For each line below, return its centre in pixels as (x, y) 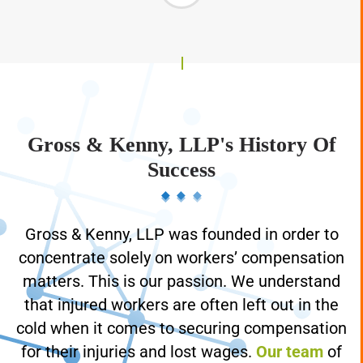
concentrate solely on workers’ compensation (181, 274)
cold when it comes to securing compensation (181, 344)
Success (181, 186)
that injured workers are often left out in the (181, 321)
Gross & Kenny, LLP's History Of (181, 161)
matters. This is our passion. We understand (181, 297)
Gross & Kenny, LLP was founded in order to (181, 250)
